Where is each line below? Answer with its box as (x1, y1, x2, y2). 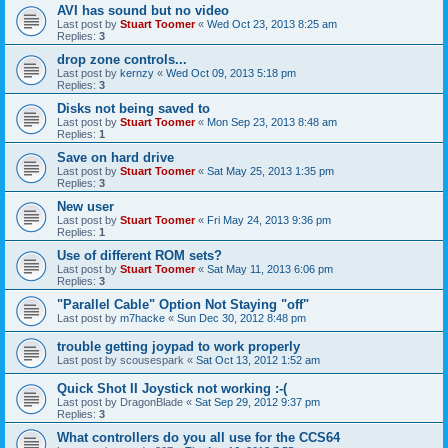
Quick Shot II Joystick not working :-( (57, 380, 287, 396)
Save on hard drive (57, 149, 174, 165)
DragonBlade (120, 395, 183, 408)
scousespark (120, 353, 184, 366)
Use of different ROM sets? (57, 247, 222, 263)
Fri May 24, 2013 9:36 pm (207, 213, 331, 226)
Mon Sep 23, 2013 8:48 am (207, 115, 337, 128)
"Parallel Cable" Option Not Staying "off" (57, 296, 309, 312)
